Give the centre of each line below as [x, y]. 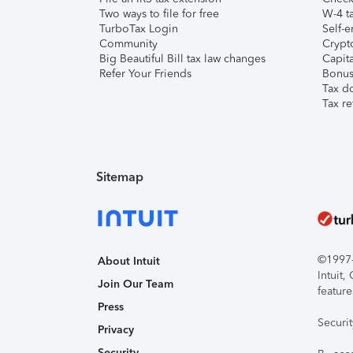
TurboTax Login [139, 29]
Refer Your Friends [145, 74]
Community [128, 44]
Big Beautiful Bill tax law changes [182, 59]
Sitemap [120, 177]
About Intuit [129, 261]
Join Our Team [136, 284]
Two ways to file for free [159, 14]
